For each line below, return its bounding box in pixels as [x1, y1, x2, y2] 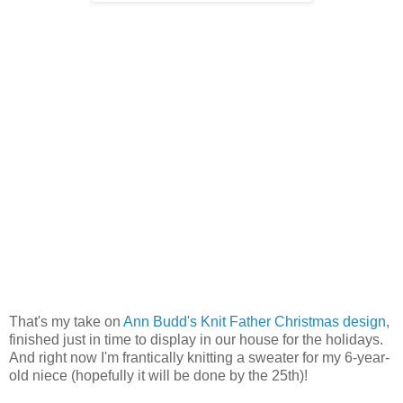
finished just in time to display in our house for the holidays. [9, 332, 383, 348]
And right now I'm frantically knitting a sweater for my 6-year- [9, 350, 390, 366]
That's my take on [9, 314, 123, 330]
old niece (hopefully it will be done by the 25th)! [9, 368, 308, 384]
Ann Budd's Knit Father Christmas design [123, 314, 386, 330]
